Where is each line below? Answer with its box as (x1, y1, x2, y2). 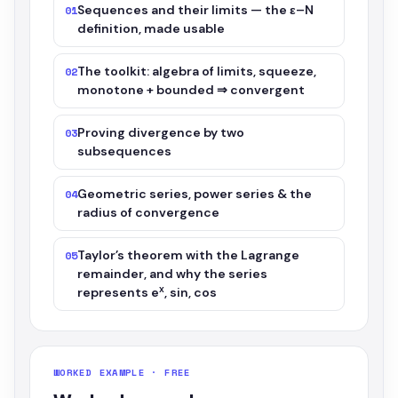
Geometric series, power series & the (77, 186, 313, 202)
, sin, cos (164, 284, 218, 300)
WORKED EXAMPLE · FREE (53, 365, 191, 379)
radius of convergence (77, 204, 220, 220)
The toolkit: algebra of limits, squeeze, (77, 63, 317, 79)
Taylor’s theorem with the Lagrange (77, 247, 300, 263)
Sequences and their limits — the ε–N (77, 2, 314, 18)
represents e (77, 284, 160, 300)
